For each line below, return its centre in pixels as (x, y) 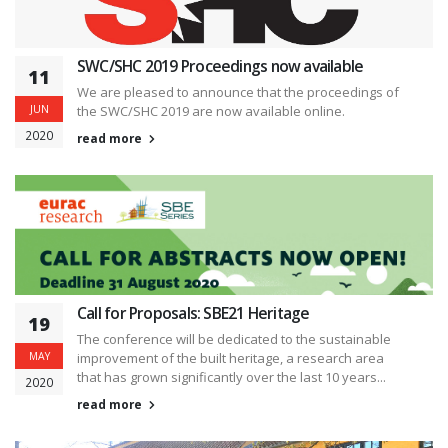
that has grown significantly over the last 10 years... (231, 376)
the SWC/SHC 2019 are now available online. (211, 110)
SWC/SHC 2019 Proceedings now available (220, 65)
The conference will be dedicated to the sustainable (234, 338)
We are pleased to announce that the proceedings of (238, 91)
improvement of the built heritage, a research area (230, 357)
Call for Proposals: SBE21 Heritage (193, 312)
